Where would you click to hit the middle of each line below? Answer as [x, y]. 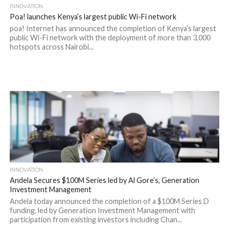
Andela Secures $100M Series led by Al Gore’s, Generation [104, 180]
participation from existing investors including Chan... [96, 220]
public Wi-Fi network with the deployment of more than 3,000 [110, 38]
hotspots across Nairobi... [51, 47]
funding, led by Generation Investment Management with [102, 210]
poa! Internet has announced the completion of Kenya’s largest [113, 28]
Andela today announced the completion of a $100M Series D [109, 201]
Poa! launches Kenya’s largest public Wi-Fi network [93, 17]
